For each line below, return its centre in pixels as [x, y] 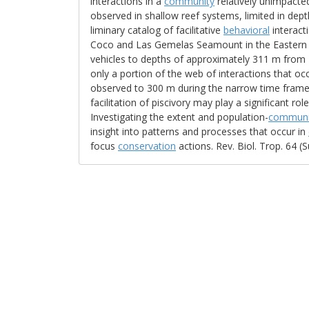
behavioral [247, 30]
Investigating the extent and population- [179, 117]
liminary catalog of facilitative [157, 30]
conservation [147, 146]
